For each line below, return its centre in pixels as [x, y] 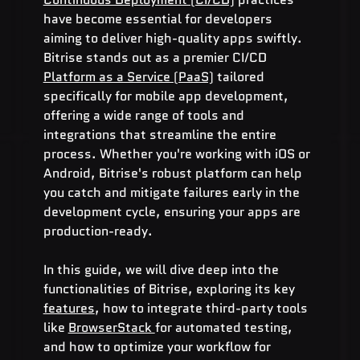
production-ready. [98, 231]
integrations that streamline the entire [161, 134]
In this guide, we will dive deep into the [162, 269]
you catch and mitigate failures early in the [173, 192]
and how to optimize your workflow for [158, 346]
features [69, 308]
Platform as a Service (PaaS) [128, 76]
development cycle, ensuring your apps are [173, 211]
